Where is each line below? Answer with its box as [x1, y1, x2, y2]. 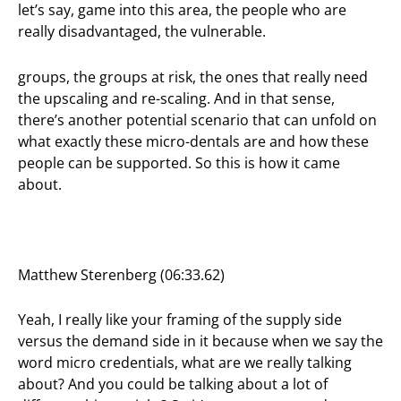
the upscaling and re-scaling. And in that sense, [18, 88, 335, 108]
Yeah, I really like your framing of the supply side [18, 309, 342, 329]
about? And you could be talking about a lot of [18, 373, 328, 394]
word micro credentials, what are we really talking [18, 352, 352, 372]
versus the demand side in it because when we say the [18, 330, 383, 351]
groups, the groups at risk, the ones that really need [18, 66, 368, 87]
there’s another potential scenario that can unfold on [18, 109, 377, 130]
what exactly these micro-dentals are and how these [18, 131, 369, 151]
